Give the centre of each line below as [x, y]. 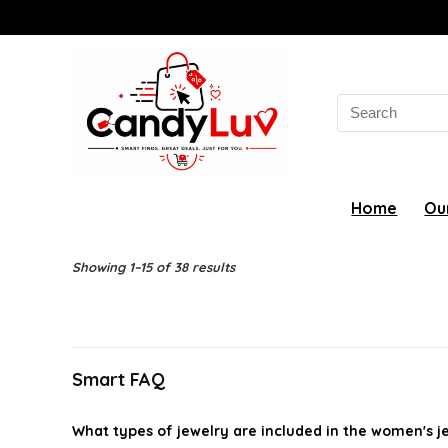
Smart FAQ [118, 379]
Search [362, 102]
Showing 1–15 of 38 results [153, 266]
